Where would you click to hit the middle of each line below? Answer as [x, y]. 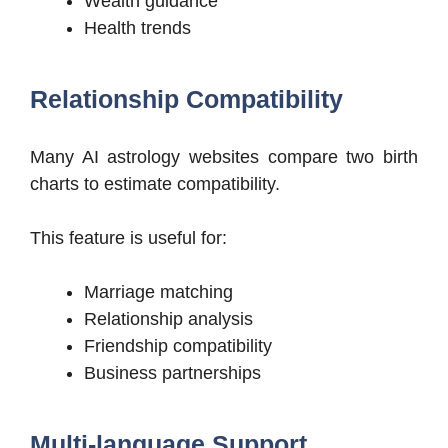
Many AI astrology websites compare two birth [224, 157]
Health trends [137, 28]
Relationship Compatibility [186, 99]
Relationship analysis [168, 319]
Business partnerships [172, 373]
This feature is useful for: [128, 238]
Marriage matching [158, 292]
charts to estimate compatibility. [155, 184]
